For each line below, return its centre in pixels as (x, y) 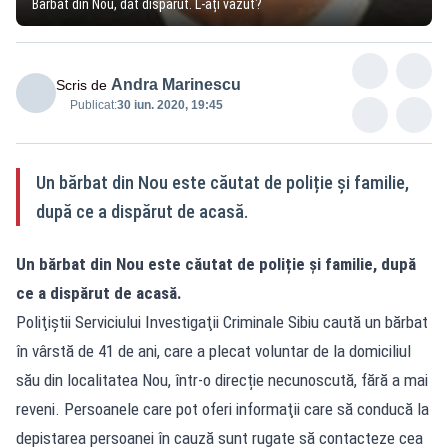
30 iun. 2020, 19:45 (170, 104)
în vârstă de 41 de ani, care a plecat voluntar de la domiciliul (213, 350)
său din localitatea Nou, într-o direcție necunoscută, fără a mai (222, 379)
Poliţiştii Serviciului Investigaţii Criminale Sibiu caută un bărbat (222, 321)
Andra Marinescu (176, 84)
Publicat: (93, 104)
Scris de (81, 84)
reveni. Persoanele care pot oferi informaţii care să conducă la (222, 408)
